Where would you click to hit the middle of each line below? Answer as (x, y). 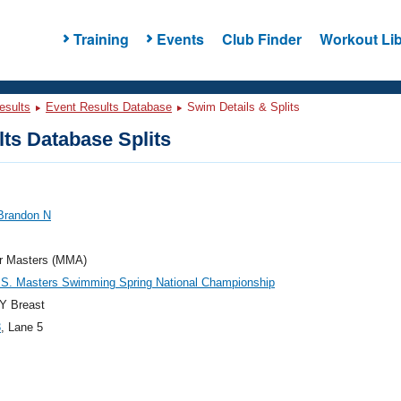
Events (180, 38)
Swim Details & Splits (242, 107)
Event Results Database (109, 107)
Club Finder (261, 38)
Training (101, 38)
